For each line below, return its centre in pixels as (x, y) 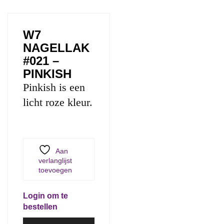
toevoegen (55, 170)
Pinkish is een (54, 87)
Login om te (45, 196)
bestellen (40, 207)
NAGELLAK (56, 48)
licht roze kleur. (58, 102)
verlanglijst (55, 160)
